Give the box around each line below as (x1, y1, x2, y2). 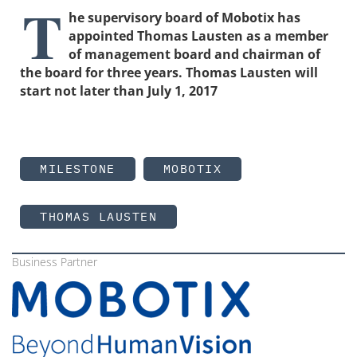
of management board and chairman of (69, 45, 320, 63)
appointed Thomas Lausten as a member (69, 26, 328, 45)
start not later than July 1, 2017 (20, 81, 218, 100)
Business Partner (12, 253, 97, 269)
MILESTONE (40, 160, 116, 176)
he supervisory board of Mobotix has (69, 8, 300, 26)
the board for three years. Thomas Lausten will (20, 63, 318, 81)
